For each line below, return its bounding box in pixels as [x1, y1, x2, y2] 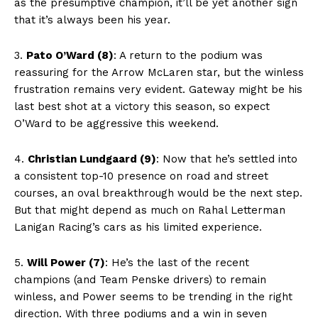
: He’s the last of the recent [105, 256, 249, 269]
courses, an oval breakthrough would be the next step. [14, 186, 302, 199]
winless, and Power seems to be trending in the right [14, 290, 292, 303]
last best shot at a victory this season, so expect [14, 99, 270, 113]
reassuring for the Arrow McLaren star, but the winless [14, 65, 304, 79]
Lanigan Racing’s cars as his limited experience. [14, 220, 262, 234]
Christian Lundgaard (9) [28, 152, 156, 165]
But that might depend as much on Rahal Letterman [14, 203, 285, 216]
